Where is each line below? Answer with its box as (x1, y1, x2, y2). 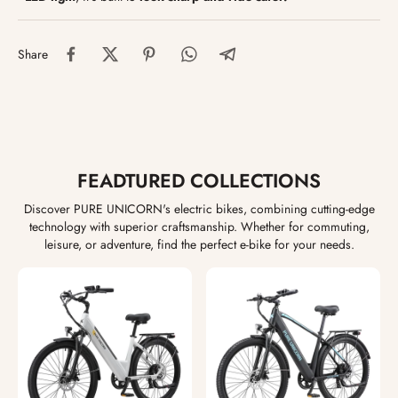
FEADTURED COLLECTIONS (77, 167, 321, 195)
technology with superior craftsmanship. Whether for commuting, (28, 218, 370, 236)
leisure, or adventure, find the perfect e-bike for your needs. (44, 235, 354, 254)
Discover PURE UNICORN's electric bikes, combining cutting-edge (23, 200, 375, 219)
